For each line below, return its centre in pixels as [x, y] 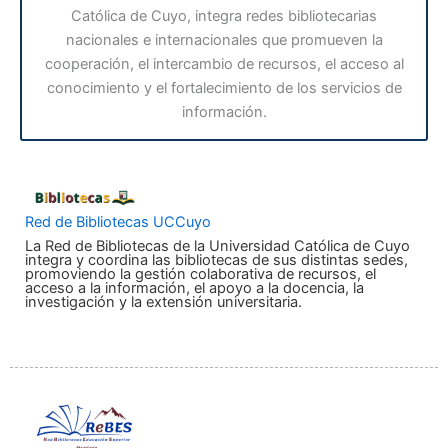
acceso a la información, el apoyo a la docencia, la [194, 287]
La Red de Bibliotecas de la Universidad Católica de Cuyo [217, 245]
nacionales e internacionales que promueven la [224, 39]
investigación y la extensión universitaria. [163, 301]
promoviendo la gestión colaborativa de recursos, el [200, 273]
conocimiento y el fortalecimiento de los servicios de [224, 87]
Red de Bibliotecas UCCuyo [118, 221]
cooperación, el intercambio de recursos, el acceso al [224, 63]
